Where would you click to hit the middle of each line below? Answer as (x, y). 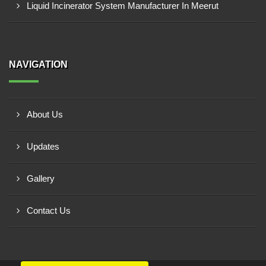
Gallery (41, 178)
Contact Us (49, 210)
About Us (45, 114)
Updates (43, 146)
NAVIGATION (38, 64)
